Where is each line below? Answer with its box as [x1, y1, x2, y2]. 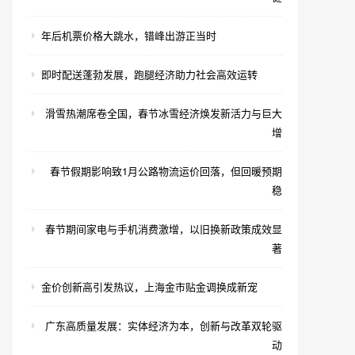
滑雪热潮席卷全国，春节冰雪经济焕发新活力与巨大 [45, 105, 282, 120]
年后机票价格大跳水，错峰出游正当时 [41, 28, 216, 43]
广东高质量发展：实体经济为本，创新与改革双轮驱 [45, 318, 282, 333]
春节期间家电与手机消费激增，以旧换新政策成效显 [45, 221, 282, 236]
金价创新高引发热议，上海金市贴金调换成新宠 [41, 279, 258, 294]
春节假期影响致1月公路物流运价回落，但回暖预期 [50, 163, 282, 178]
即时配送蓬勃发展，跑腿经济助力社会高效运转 [41, 67, 258, 82]
